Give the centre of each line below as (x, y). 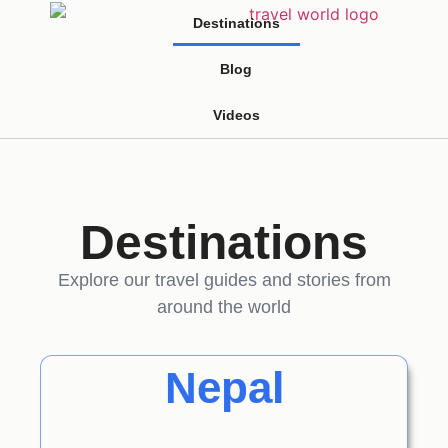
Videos (236, 115)
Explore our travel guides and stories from (224, 280)
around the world (224, 307)
